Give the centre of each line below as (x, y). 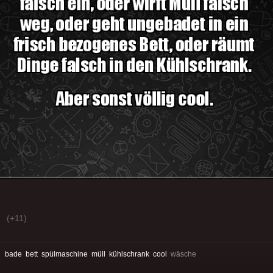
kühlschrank (129, 254)
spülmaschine (65, 254)
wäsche (182, 254)
